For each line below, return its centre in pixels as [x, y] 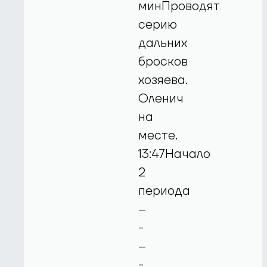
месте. [158, 135]
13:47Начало [175, 154]
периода [164, 191]
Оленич [161, 98]
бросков [163, 61]
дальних [163, 43]
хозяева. [163, 80]
